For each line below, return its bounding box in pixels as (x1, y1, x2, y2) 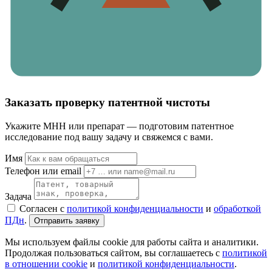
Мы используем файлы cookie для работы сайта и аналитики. (5, 236, 259, 247)
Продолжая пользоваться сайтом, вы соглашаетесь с (5, 247, 222, 258)
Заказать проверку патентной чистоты (5, 95, 210, 109)
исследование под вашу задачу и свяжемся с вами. (5, 131, 213, 142)
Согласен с (19, 203, 67, 214)
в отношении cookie (5, 258, 87, 269)
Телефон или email (5, 165, 81, 176)
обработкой (214, 203, 261, 214)
